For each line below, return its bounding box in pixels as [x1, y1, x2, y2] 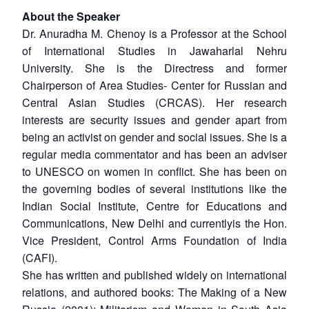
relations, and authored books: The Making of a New [22, 283, 287, 300]
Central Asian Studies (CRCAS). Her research [22, 94, 287, 110]
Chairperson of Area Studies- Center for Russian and [22, 77, 287, 93]
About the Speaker [22, 8, 120, 24]
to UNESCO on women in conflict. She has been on [22, 163, 287, 179]
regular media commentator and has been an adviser [22, 146, 287, 162]
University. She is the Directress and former [22, 59, 287, 76]
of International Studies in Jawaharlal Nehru [22, 42, 287, 59]
